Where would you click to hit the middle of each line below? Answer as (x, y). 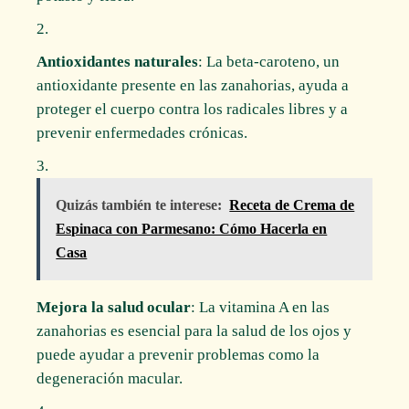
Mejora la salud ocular (114, 307)
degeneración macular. (110, 378)
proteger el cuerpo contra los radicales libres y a (193, 109)
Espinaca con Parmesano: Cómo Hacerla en (192, 228)
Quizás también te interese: (139, 204)
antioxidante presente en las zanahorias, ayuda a (193, 85)
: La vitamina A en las (261, 307)
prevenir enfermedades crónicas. (142, 132)
